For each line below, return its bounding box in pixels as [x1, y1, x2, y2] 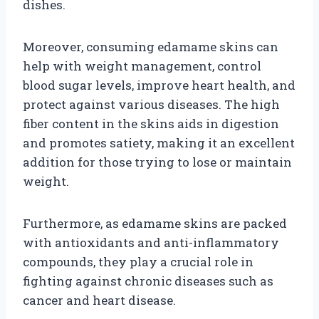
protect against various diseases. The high [23, 95, 280, 113]
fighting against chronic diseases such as [23, 272, 273, 289]
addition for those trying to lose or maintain [23, 153, 292, 170]
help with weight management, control [23, 57, 261, 74]
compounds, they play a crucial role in [23, 253, 253, 270]
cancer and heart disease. [23, 291, 176, 308]
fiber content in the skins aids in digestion [23, 115, 279, 132]
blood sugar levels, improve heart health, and [23, 76, 296, 93]
